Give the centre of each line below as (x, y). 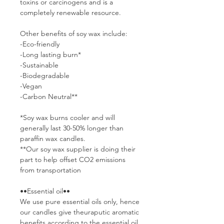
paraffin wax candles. (53, 139)
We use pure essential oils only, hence (80, 202)
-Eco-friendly (40, 44)
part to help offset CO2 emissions (73, 160)
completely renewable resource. (70, 13)
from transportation (50, 170)
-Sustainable (39, 65)
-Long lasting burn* (50, 55)
